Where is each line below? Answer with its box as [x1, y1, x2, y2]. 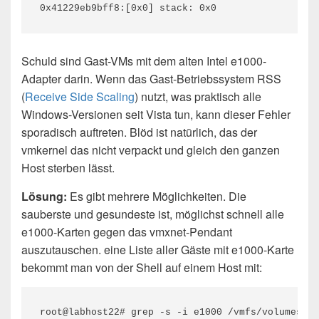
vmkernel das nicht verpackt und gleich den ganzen [21, 142, 280, 158]
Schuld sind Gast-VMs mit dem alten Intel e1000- [21, 53, 266, 69]
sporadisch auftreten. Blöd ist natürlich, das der [21, 124, 257, 140]
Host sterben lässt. [21, 159, 115, 176]
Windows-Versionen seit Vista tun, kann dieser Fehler [21, 106, 291, 122]
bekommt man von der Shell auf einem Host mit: [21, 259, 262, 276]
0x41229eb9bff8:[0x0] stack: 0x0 [40, 3, 216, 14]
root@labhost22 [40, 307, 120, 318]
